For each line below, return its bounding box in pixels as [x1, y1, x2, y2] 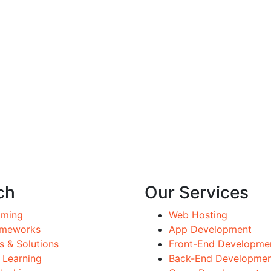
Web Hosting [169, 209, 227, 221]
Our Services [145, 182, 249, 203]
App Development [169, 223, 252, 235]
